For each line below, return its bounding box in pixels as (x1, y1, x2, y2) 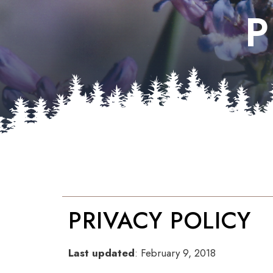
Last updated (68, 246, 135, 260)
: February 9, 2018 (135, 246, 216, 260)
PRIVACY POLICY (68, 204, 252, 237)
